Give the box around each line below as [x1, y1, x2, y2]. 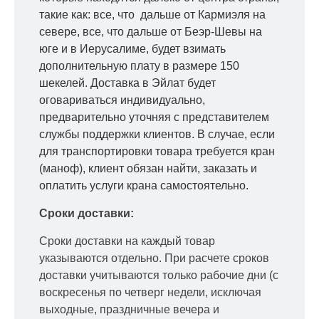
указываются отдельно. [39, 252, 164, 265]
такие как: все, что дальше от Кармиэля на [39, 9, 266, 21]
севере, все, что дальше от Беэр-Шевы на [39, 26, 262, 38]
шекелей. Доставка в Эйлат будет [39, 77, 216, 90]
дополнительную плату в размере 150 [39, 60, 239, 73]
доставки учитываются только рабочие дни [39, 269, 269, 282]
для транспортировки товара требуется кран [39, 145, 275, 158]
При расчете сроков [164, 252, 269, 265]
